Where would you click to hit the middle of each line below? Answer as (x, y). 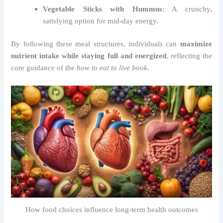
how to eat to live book (112, 68)
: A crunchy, (187, 9)
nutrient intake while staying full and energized (89, 56)
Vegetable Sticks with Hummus (103, 9)
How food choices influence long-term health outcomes (111, 210)
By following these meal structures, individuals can (96, 44)
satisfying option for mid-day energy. (101, 21)
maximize (196, 44)
